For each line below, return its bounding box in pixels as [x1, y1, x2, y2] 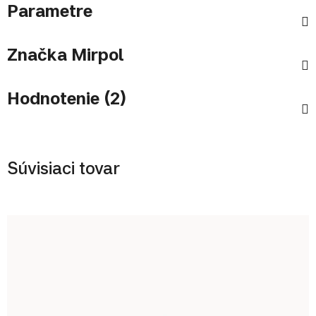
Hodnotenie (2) [7, 87, 126, 109]
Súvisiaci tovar [7, 157, 120, 179]
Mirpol [67, 44, 124, 66]
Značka [7, 44, 67, 66]
